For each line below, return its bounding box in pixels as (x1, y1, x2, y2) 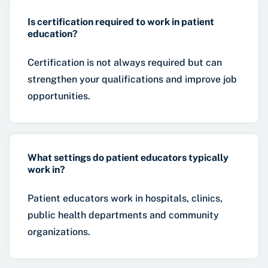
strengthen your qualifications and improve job (28, 73, 237, 85)
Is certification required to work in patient (28, 16, 214, 28)
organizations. (28, 226, 90, 237)
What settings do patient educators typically (28, 151, 229, 163)
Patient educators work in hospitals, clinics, (28, 192, 223, 204)
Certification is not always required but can (28, 56, 222, 68)
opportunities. (28, 90, 90, 102)
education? (28, 28, 78, 39)
